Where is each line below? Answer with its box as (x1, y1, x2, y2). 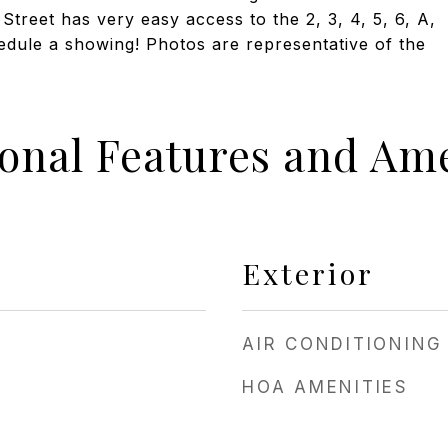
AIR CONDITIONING (242, 334, 443, 354)
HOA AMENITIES (242, 377, 409, 397)
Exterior (242, 254, 374, 292)
